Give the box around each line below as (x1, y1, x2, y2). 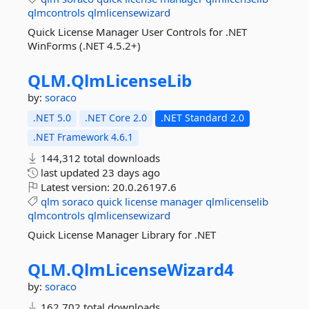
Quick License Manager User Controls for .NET (28, 25, 247, 39)
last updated (38, 166, 102, 179)
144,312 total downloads (38, 151, 160, 165)
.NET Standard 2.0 (161, 111, 244, 124)
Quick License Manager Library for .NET (28, 228, 216, 241)
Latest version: (38, 180, 112, 194)
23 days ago (102, 166, 160, 179)
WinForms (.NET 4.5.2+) (28, 39, 141, 52)
